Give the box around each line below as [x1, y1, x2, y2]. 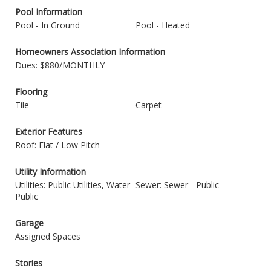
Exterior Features [15, 126, 82, 137]
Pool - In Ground [15, 19, 80, 31]
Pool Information [15, 6, 82, 18]
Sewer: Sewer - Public [135, 179, 219, 191]
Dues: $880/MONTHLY [15, 59, 105, 71]
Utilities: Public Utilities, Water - [15, 179, 135, 191]
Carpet [135, 99, 162, 111]
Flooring [15, 86, 47, 97]
